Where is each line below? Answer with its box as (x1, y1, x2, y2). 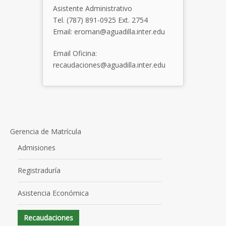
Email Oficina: (53, 48, 97, 58)
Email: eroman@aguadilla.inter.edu (53, 27, 165, 36)
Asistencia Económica (18, 188, 89, 198)
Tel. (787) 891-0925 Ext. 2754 (53, 15, 148, 25)
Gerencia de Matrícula (10, 127, 81, 136)
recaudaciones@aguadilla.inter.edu (53, 60, 165, 70)
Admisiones (18, 143, 55, 152)
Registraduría (18, 165, 61, 175)
